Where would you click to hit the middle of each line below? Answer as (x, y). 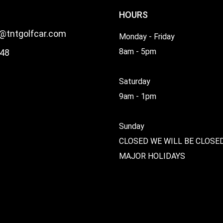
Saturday (135, 81)
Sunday (132, 126)
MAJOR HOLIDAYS (152, 156)
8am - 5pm (138, 51)
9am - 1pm (138, 96)
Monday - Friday (147, 36)
